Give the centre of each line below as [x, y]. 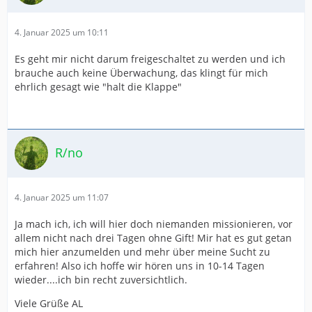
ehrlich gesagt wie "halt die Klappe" [98, 86]
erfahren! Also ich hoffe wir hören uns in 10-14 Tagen [140, 265]
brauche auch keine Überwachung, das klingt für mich [141, 72]
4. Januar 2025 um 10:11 [62, 32]
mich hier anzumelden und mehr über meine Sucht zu [142, 251]
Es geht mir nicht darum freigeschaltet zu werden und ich [150, 58]
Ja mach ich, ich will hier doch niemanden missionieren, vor [154, 224]
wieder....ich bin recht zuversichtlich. [101, 279]
